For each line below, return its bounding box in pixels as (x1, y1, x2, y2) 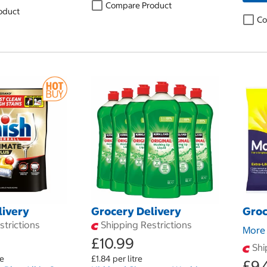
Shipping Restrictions (98, 219, 192, 231)
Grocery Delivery (91, 204, 181, 218)
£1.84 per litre (91, 253, 142, 264)
